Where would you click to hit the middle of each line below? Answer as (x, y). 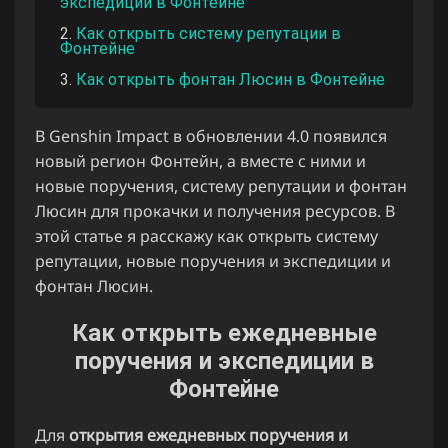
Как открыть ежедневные (224, 332)
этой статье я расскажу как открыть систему (206, 235)
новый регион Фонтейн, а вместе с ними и (200, 160)
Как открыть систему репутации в (208, 33)
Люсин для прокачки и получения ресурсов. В (215, 210)
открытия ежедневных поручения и (208, 434)
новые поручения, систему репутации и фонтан (221, 185)
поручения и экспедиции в (224, 360)
